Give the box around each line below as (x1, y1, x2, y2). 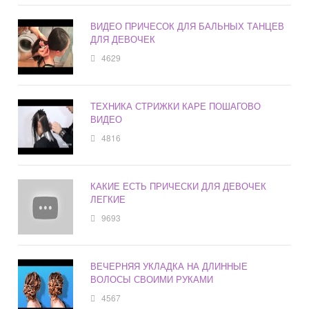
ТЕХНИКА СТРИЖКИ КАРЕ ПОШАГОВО (90, 99, 261, 113)
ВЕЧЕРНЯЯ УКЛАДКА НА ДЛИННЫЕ (90, 259, 248, 273)
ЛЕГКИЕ (90, 192, 126, 206)
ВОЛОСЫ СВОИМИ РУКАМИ (90, 272, 214, 286)
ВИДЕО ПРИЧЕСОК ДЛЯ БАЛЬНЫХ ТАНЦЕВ (90, 19, 285, 33)
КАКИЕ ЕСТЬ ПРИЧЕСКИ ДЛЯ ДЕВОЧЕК (90, 179, 267, 193)
